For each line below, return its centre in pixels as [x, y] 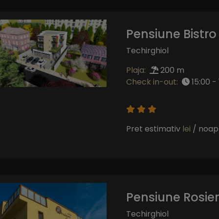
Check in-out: [152, 82]
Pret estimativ [154, 129]
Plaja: [136, 70]
